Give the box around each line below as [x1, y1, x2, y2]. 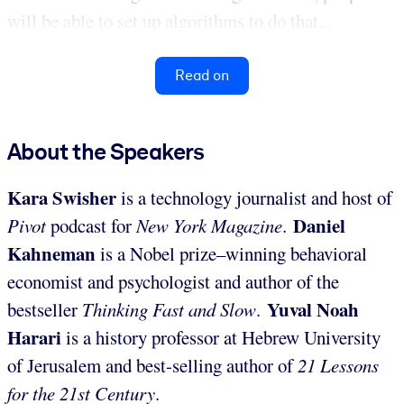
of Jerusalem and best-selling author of [7, 352, 298, 378]
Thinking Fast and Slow [82, 296, 256, 322]
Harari [7, 323, 61, 351]
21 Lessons [298, 352, 379, 378]
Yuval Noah [267, 295, 359, 323]
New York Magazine [136, 212, 282, 238]
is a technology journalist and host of [116, 184, 392, 210]
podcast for [46, 212, 136, 238]
